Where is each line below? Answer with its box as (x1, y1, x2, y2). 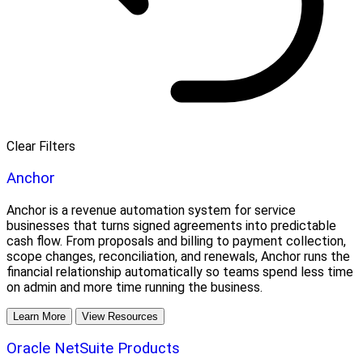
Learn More (13, 310, 66, 322)
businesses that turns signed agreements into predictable (6, 217, 336, 233)
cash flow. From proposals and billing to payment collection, (6, 233, 346, 249)
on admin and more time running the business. (6, 279, 263, 295)
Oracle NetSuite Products (6, 340, 180, 358)
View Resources (82, 310, 158, 322)
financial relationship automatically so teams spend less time (6, 263, 353, 280)
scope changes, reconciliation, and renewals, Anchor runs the (6, 248, 350, 264)
